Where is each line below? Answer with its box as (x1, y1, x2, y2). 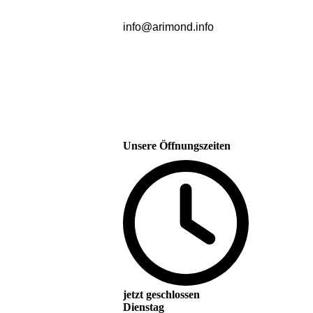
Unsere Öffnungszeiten (123, 140, 231, 152)
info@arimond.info (123, 21, 217, 33)
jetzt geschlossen (123, 289, 200, 301)
